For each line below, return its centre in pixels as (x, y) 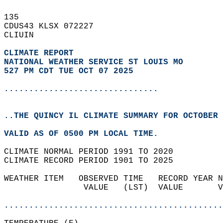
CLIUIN (24, 35)
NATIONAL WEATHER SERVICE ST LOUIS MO (94, 62)
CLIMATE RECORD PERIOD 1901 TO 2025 (94, 161)
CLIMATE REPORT (41, 53)
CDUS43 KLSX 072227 (54, 26)
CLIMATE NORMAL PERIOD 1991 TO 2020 (94, 152)
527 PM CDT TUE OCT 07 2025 (69, 71)
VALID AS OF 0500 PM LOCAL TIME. (86, 134)
